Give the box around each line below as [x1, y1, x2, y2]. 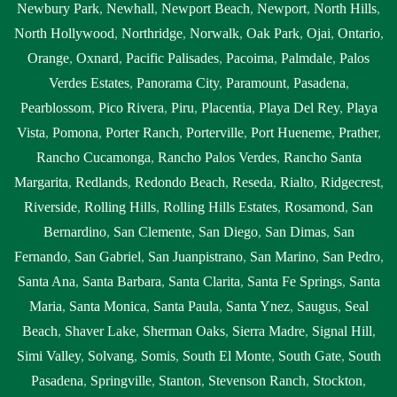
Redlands [74, 174, 128, 190]
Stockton [313, 372, 362, 388]
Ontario [337, 25, 380, 41]
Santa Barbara [82, 273, 161, 289]
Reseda [231, 174, 273, 190]
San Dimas [264, 223, 326, 239]
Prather [338, 124, 378, 140]
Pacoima [226, 50, 274, 66]
